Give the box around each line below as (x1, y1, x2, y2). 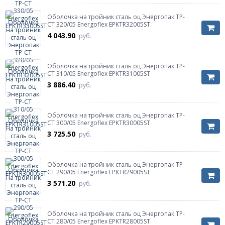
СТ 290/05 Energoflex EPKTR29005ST (47, 168, 150, 176)
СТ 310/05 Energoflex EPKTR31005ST (47, 69, 150, 78)
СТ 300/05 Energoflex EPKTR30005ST (47, 119, 150, 127)
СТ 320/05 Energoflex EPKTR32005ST (47, 20, 150, 29)
